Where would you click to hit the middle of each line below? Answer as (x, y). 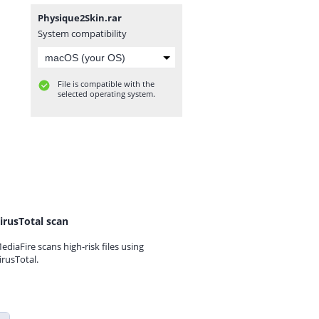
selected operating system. (106, 94)
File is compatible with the (106, 84)
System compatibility (82, 33)
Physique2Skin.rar (80, 18)
